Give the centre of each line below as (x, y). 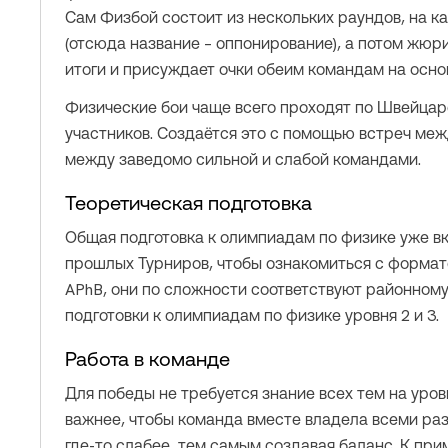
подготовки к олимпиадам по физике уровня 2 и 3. (252, 315)
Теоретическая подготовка (188, 203)
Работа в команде (147, 359)
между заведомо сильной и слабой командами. (243, 159)
